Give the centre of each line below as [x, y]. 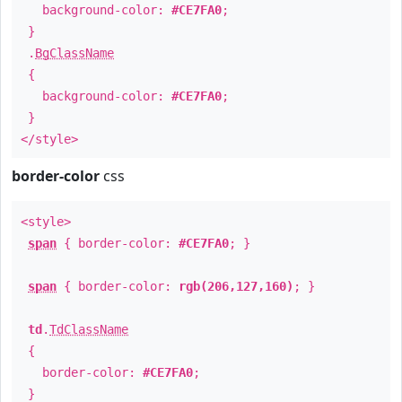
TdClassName [89, 329]
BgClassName [74, 53]
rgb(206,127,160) [236, 286]
